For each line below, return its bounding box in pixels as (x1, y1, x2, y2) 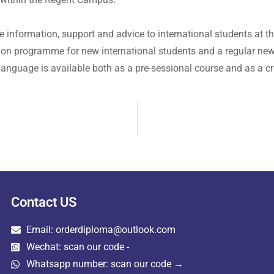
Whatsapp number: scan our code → (26, 258, 183, 270)
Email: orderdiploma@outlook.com (26, 224, 176, 235)
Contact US (10, 194, 76, 210)
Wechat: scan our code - (26, 241, 129, 253)
